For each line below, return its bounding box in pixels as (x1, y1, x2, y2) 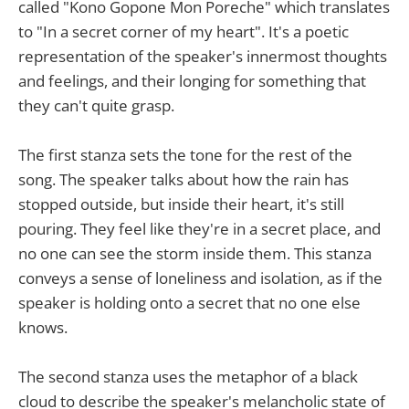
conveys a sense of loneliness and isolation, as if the (18, 267, 383, 288)
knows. (18, 316, 68, 338)
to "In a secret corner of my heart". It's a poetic (18, 20, 349, 42)
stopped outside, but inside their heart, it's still (18, 193, 344, 215)
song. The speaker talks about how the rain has (18, 168, 349, 190)
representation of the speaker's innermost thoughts (18, 45, 387, 67)
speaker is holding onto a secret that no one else (18, 291, 361, 313)
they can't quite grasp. (18, 94, 174, 116)
